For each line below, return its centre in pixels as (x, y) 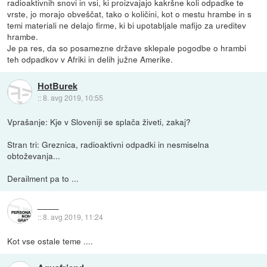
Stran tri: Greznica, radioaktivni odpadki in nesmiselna (108, 144)
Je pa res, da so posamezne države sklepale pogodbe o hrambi (127, 47)
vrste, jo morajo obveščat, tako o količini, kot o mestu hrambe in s (130, 13)
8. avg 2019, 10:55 (73, 98)
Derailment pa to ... (43, 178)
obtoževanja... (34, 155)
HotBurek (57, 86)
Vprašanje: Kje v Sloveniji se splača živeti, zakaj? (99, 121)
